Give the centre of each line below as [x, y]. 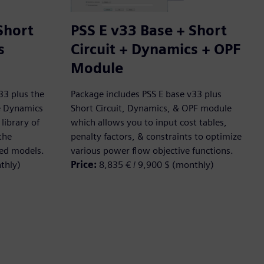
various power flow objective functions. [152, 151]
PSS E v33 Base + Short [149, 31]
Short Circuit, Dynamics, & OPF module [151, 108]
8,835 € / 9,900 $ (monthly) [156, 165]
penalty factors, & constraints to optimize [156, 137]
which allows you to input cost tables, [149, 123]
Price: [85, 165]
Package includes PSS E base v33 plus [146, 94]
